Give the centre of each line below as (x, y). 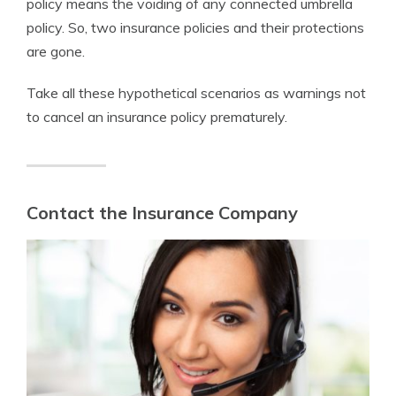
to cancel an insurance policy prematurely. (157, 117)
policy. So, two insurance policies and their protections (195, 28)
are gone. (56, 52)
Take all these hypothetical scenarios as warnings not (196, 93)
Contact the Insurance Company (162, 213)
